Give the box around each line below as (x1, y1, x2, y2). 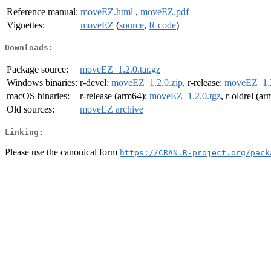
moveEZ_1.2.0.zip (111, 77, 183, 88)
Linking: (5, 127, 44, 137)
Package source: (7, 64, 68, 75)
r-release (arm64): (80, 91, 149, 102)
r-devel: (80, 77, 111, 88)
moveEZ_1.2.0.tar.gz (80, 64, 160, 75)
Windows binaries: (7, 77, 77, 88)
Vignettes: (7, 19, 45, 30)
